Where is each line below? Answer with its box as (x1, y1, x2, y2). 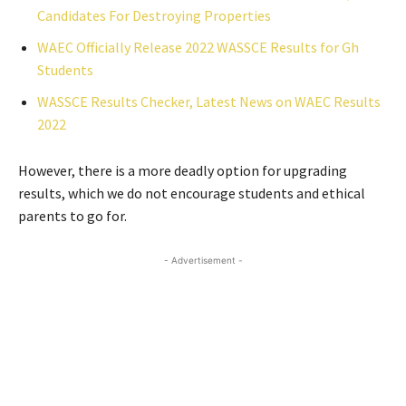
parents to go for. (18, 207, 127, 225)
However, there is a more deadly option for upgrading (18, 161, 347, 179)
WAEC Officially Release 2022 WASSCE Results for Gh (37, 38, 359, 56)
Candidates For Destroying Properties (37, 6, 271, 24)
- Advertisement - (163, 255, 243, 266)
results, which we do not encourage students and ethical (18, 184, 365, 202)
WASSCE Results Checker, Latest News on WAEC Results (37, 92, 381, 111)
